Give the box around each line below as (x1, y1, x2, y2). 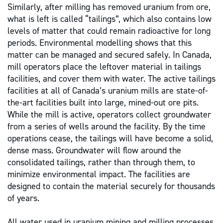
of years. (7, 192, 39, 205)
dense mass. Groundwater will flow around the (7, 144, 181, 157)
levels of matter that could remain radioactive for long (7, 25, 211, 37)
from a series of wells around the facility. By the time (7, 120, 206, 133)
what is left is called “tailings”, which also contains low (7, 13, 212, 25)
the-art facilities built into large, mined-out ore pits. (7, 97, 199, 109)
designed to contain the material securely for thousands (7, 180, 215, 193)
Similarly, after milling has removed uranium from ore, (7, 1, 211, 13)
